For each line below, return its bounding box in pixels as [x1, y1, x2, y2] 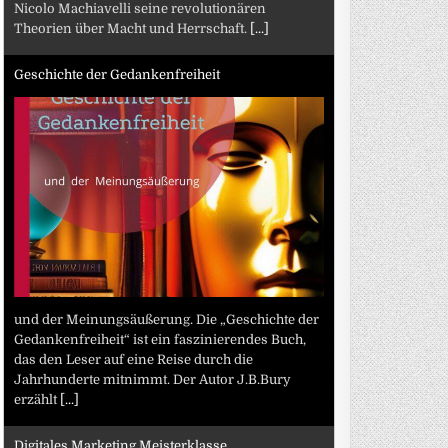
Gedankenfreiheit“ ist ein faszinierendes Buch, [14, 331, 307, 347]
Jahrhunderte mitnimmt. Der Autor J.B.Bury [14, 371, 292, 387]
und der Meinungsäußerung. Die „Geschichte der [14, 311, 320, 327]
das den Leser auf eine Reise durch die [14, 351, 254, 367]
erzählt [14, 391, 61, 407]
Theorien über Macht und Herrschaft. [14, 20, 251, 36]
